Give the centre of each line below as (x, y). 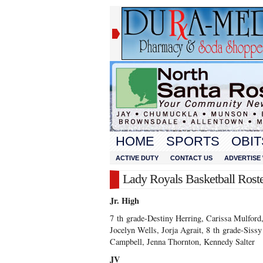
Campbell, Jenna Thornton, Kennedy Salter (182, 242)
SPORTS (193, 141)
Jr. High (124, 200)
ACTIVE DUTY (137, 158)
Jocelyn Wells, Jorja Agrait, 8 (161, 230)
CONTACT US (191, 158)
